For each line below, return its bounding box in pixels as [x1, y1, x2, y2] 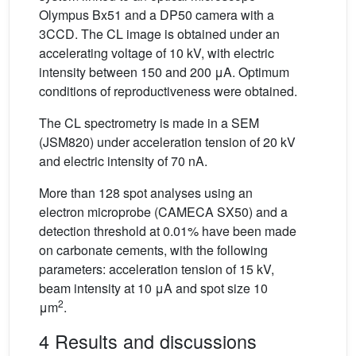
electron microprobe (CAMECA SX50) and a [39, 203, 288, 221]
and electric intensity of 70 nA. [39, 152, 207, 170]
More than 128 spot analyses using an [39, 184, 253, 202]
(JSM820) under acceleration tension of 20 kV [39, 133, 296, 151]
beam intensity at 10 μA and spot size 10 [39, 279, 268, 297]
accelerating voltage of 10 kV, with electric [39, 44, 274, 62]
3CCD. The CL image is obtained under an [39, 25, 280, 43]
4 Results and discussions [39, 327, 257, 354]
